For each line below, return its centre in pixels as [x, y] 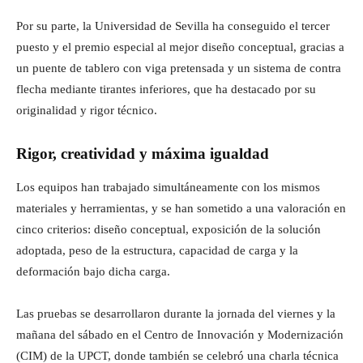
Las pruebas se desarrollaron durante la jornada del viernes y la [176, 313]
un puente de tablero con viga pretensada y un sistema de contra [179, 68]
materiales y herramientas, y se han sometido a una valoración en [181, 208]
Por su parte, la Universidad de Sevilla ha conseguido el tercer [173, 26]
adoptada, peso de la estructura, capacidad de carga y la [157, 250]
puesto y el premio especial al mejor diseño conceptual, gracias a [180, 47]
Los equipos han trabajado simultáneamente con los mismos [168, 187]
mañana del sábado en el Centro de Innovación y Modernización [180, 334]
